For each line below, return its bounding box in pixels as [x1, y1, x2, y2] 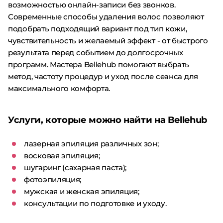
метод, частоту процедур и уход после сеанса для [8, 72, 198, 81]
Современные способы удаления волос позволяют [8, 12, 204, 21]
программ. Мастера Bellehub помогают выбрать [8, 60, 190, 69]
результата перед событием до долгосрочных [8, 48, 183, 57]
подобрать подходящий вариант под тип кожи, [8, 24, 187, 33]
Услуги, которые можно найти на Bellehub [8, 114, 207, 125]
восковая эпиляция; [24, 151, 100, 160]
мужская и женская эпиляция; [24, 187, 139, 196]
